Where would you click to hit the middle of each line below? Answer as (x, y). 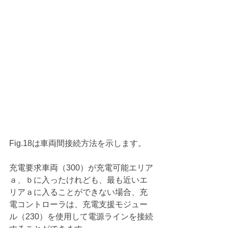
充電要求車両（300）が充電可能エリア (81, 167)
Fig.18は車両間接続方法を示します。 (78, 143)
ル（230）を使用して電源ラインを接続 (81, 216)
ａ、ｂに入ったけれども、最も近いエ (78, 180)
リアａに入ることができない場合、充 (78, 192)
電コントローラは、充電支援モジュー (78, 204)
